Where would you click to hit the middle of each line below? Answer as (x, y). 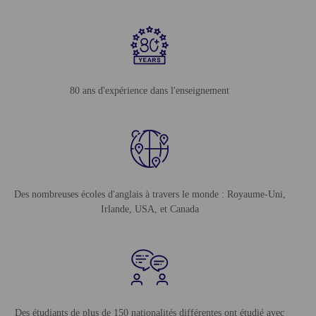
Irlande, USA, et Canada (150, 209)
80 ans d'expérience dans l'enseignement (150, 90)
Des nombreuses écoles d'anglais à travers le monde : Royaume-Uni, (150, 194)
